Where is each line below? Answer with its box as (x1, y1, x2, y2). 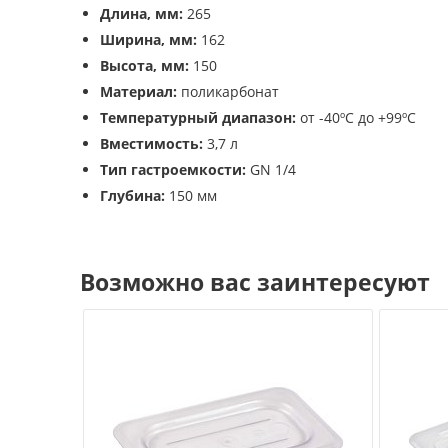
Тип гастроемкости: (100, 160, 246, 179)
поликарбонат (177, 82, 279, 101)
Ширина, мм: (100, 30, 197, 49)
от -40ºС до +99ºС (296, 108, 416, 127)
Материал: (100, 82, 177, 101)
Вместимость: (100, 134, 203, 153)
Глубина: (100, 186, 165, 205)
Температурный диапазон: (100, 108, 296, 127)
